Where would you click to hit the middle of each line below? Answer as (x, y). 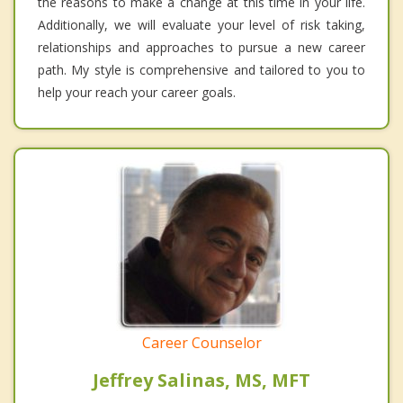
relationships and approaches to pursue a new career (201, 47)
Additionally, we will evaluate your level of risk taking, (201, 24)
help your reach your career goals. (137, 92)
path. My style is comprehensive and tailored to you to (201, 69)
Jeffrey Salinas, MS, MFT (201, 380)
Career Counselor (201, 342)
